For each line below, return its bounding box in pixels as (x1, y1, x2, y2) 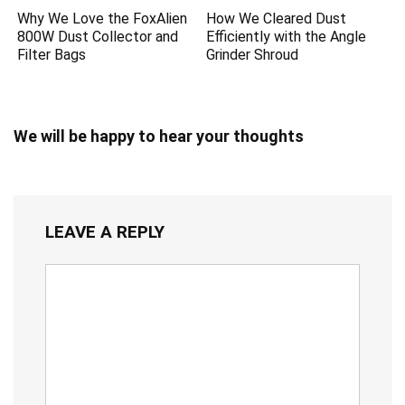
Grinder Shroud (206, 45, 299, 63)
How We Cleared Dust (206, 9, 347, 27)
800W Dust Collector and (17, 27, 179, 45)
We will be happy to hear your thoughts (14, 126, 304, 146)
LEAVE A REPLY (45, 221, 165, 242)
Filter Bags (17, 45, 87, 63)
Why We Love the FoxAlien (17, 9, 188, 27)
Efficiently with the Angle (206, 27, 367, 45)
